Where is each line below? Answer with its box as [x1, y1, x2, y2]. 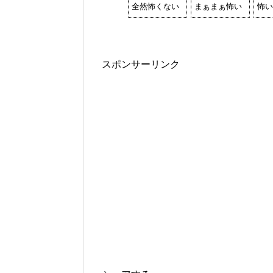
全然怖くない [132, 2, 179, 12]
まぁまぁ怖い [194, 2, 242, 12]
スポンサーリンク [102, 59, 180, 70]
